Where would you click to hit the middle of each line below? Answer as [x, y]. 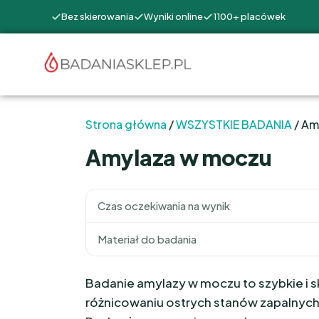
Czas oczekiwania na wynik [164, 205]
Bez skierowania [98, 16]
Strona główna [126, 124]
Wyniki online [173, 16]
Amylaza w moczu [179, 157]
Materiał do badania [147, 239]
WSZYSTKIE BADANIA [234, 124]
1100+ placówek [249, 16]
